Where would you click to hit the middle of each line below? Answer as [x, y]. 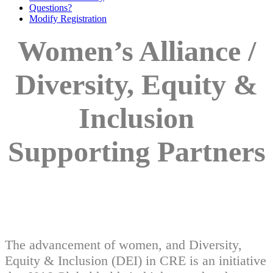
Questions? [51, 8]
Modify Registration [68, 19]
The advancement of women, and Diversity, [123, 244]
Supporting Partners [136, 151]
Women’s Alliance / [136, 51]
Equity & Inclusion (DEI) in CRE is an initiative [136, 260]
